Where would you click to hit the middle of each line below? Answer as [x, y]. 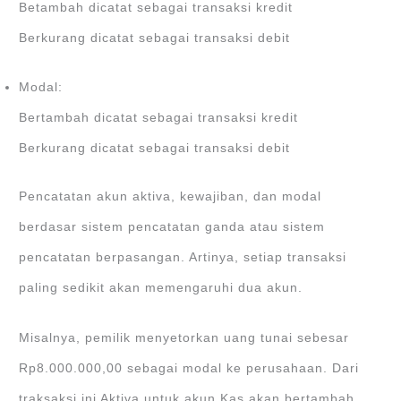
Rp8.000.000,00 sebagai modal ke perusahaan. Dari [189, 369]
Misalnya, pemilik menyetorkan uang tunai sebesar [184, 338]
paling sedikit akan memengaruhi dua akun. [161, 288]
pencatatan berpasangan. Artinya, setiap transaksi [183, 258]
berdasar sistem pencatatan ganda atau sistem [172, 227]
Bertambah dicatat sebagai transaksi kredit [159, 117]
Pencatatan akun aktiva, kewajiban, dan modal [171, 197]
